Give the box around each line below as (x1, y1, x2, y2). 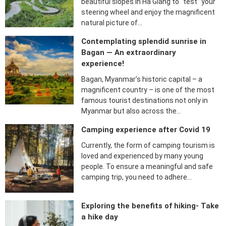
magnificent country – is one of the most (81, 86, 215, 94)
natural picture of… (81, 19, 143, 27)
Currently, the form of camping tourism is (81, 141, 215, 150)
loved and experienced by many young (81, 152, 204, 160)
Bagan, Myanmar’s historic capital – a (81, 75, 203, 84)
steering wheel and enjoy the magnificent (81, 8, 215, 17)
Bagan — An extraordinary (81, 48, 177, 58)
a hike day (81, 212, 119, 222)
